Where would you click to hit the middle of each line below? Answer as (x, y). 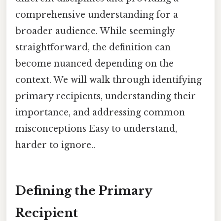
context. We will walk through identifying (109, 80)
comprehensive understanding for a (97, 15)
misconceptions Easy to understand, (96, 129)
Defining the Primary (84, 190)
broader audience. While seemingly (95, 31)
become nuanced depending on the (94, 63)
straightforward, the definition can (93, 47)
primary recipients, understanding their (106, 96)
